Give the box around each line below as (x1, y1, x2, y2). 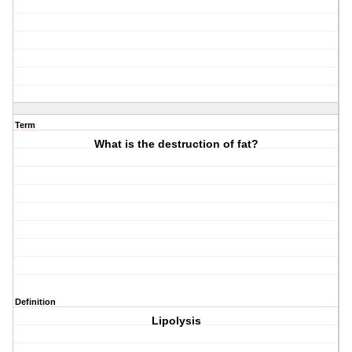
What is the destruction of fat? (93, 137, 258, 151)
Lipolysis (151, 314, 201, 328)
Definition (15, 297, 56, 307)
